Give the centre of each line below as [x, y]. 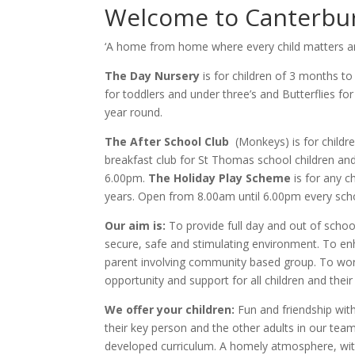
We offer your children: [171, 310]
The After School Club [168, 142]
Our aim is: [135, 226]
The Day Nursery [154, 76]
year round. [134, 113]
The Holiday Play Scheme [221, 178]
